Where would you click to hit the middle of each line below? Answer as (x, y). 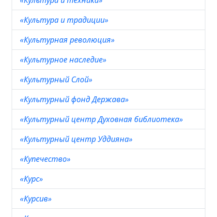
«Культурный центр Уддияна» (77, 139)
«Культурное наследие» (64, 60)
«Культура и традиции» (65, 20)
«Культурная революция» (68, 40)
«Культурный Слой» (57, 79)
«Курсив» (37, 199)
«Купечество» (46, 159)
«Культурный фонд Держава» (75, 99)
